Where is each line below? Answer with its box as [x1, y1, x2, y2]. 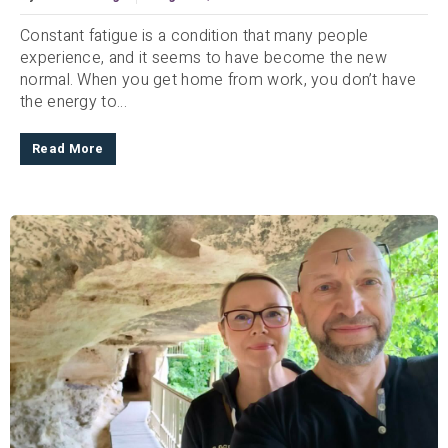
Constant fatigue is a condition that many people [20, 23, 369, 48]
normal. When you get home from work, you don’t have [20, 67, 417, 92]
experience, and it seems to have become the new [20, 45, 388, 70]
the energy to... [20, 89, 127, 114]
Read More [32, 139, 104, 158]
